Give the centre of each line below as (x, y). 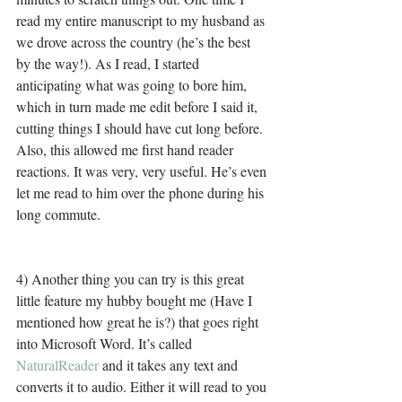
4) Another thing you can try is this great (132, 278)
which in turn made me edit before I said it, (139, 106)
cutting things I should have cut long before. (141, 127)
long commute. (58, 214)
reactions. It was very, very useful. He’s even (143, 170)
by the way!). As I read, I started (109, 63)
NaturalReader (57, 364)
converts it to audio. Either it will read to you (143, 386)
